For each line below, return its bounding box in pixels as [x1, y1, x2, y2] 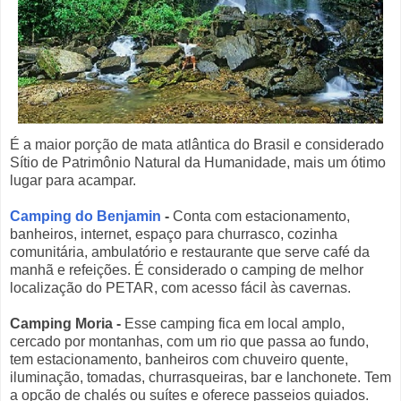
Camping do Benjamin [10, 209, 161, 225]
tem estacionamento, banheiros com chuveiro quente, [10, 352, 348, 368]
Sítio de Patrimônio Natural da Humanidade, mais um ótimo [10, 155, 386, 171]
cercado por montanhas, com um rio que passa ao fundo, [10, 334, 369, 350]
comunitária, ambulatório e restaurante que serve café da [10, 244, 370, 260]
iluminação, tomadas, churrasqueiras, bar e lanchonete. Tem [10, 370, 391, 386]
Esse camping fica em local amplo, [121, 316, 345, 332]
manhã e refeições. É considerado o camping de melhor [10, 262, 363, 278]
